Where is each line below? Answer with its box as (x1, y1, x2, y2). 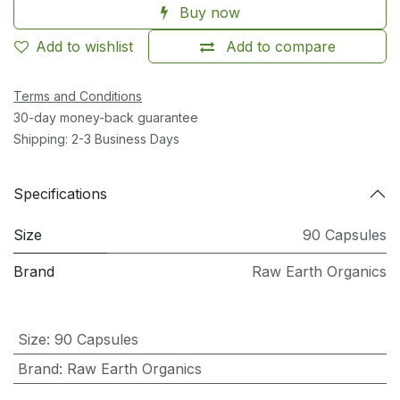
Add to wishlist (36, 37, 133, 55)
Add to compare (225, 37, 336, 55)
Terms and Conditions (13, 88, 142, 104)
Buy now (174, 4, 240, 21)
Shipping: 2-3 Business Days (13, 131, 179, 146)
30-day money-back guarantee (13, 110, 198, 125)
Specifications (13, 184, 107, 203)
